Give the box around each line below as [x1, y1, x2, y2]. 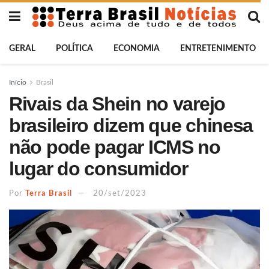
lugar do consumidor [9, 158, 188, 180]
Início [9, 79, 26, 86]
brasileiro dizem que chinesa [9, 115, 253, 136]
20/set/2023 [93, 189, 147, 198]
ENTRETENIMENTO [180, 44, 256, 53]
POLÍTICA [56, 44, 93, 53]
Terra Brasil [25, 189, 72, 198]
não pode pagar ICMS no [9, 136, 220, 158]
